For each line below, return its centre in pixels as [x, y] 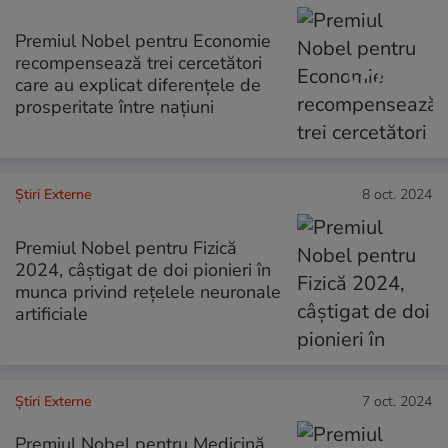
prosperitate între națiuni [114, 106]
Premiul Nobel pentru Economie [143, 40]
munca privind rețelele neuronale [148, 292]
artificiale [51, 314]
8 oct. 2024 [397, 194]
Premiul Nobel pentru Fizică [126, 248]
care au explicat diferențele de [138, 84]
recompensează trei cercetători [138, 62]
